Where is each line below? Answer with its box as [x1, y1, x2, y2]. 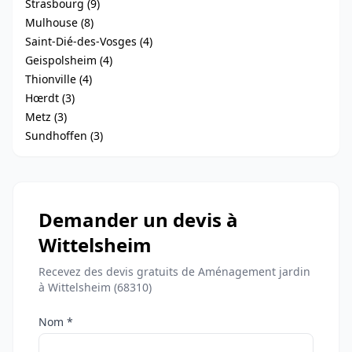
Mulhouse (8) [25, 14, 93, 30]
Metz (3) [25, 108, 67, 124]
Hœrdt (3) [25, 90, 75, 105]
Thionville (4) [25, 71, 92, 86]
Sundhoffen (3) [25, 127, 103, 143]
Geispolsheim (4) [25, 52, 112, 68]
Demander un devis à [38, 206, 238, 233]
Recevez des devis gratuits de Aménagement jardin [38, 263, 310, 279]
